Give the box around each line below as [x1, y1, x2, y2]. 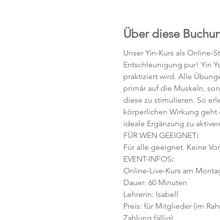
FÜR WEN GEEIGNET [123, 131, 196, 140]
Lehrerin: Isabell [123, 190, 178, 199]
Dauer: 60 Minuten [123, 178, 189, 187]
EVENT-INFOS [123, 154, 171, 164]
